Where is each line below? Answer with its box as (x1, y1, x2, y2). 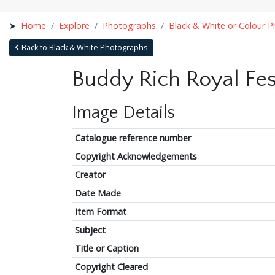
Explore (59, 19, 90, 31)
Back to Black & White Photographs (19, 42, 148, 53)
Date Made (74, 187, 121, 199)
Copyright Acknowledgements (74, 150, 197, 162)
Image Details (72, 103, 175, 122)
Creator (74, 168, 106, 180)
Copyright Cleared (74, 260, 148, 273)
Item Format (74, 205, 126, 217)
